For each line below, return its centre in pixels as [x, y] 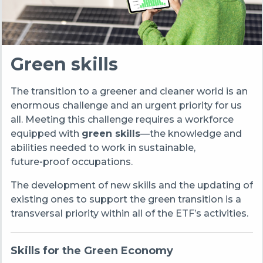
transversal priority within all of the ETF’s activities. [130, 213]
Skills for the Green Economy [92, 250]
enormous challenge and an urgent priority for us [126, 105]
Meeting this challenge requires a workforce [129, 119]
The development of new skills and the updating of [131, 185]
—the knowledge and [191, 133]
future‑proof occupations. [71, 161]
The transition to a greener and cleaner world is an [129, 91]
